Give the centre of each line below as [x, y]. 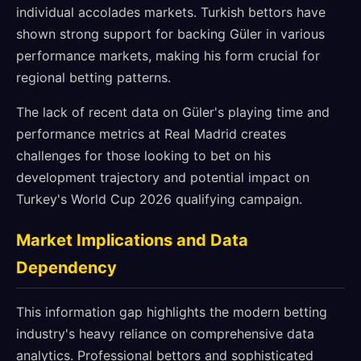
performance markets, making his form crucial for [168, 56]
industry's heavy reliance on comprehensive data [165, 334]
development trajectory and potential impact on [163, 177]
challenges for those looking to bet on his [143, 156]
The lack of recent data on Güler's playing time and [173, 112]
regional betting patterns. [93, 77]
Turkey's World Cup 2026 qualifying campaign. [159, 199]
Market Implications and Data [132, 240]
